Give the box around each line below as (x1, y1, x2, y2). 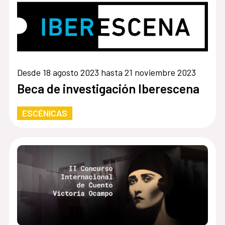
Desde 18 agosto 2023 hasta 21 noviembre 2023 (17, 67, 196, 78)
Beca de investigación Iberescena (17, 81, 199, 96)
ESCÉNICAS (22, 107, 67, 119)
